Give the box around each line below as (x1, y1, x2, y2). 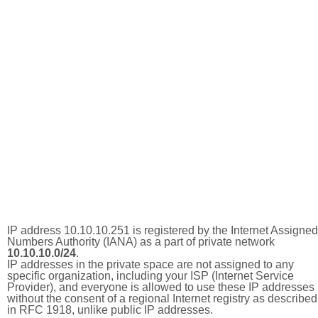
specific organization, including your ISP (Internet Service (7, 270, 294, 282)
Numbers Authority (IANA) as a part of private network (7, 236, 275, 248)
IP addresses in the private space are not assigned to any (7, 258, 294, 270)
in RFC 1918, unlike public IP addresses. (7, 304, 213, 316)
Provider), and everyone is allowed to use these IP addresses (7, 281, 314, 293)
